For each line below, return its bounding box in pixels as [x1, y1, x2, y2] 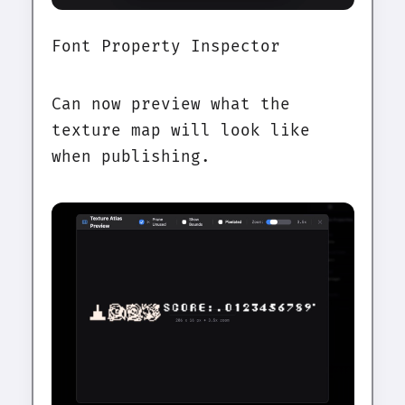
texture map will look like [51, 121, 310, 141]
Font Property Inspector [51, 37, 280, 57]
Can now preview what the [51, 95, 290, 115]
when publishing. [51, 147, 211, 167]
